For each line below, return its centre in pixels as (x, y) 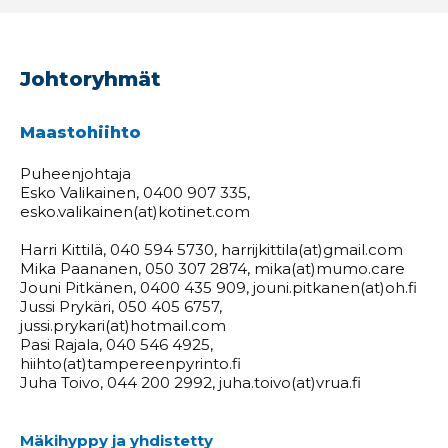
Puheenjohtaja (75, 173)
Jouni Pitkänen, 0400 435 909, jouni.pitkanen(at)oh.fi (218, 287)
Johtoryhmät (90, 78)
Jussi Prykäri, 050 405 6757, (121, 306)
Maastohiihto (80, 132)
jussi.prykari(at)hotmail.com (123, 325)
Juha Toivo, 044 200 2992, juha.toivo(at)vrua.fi (190, 382)
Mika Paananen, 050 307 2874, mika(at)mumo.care (212, 268)
